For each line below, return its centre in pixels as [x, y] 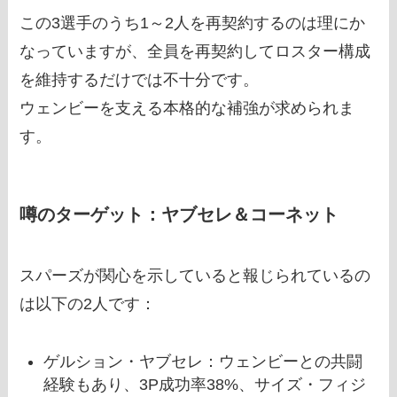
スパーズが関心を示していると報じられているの [195, 276]
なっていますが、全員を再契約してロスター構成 [195, 51]
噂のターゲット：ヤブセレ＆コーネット [179, 214]
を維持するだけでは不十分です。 [140, 79]
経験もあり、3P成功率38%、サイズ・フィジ [205, 385]
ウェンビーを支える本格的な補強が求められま [187, 108]
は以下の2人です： [88, 304]
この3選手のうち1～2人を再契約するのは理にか [193, 23]
